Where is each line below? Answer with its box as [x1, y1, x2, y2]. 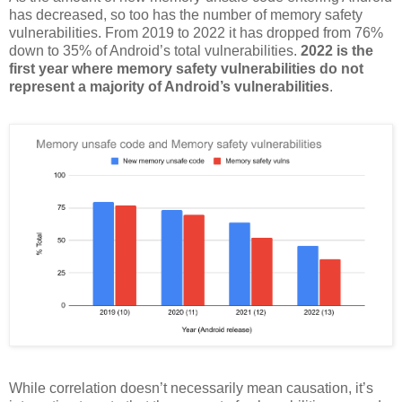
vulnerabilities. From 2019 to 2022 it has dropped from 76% [9, 24, 383, 40]
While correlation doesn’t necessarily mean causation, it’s [9, 380, 373, 396]
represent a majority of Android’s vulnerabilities [9, 78, 329, 94]
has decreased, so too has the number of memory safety [9, 6, 363, 22]
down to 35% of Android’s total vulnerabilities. [9, 42, 301, 58]
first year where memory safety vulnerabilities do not [9, 60, 363, 76]
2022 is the [301, 42, 373, 58]
